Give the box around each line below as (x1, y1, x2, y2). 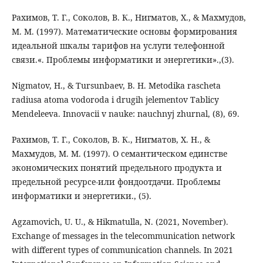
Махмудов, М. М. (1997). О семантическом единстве (11, 147, 227, 159)
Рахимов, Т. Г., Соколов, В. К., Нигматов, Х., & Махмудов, (11, 11, 246, 23)
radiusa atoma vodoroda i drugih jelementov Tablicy (11, 93, 219, 105)
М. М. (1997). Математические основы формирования (11, 25, 237, 37)
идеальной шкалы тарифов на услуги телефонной (11, 39, 225, 51)
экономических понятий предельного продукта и (11, 161, 222, 173)
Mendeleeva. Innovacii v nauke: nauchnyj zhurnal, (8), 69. (11, 107, 240, 119)
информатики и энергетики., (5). (11, 190, 151, 201)
